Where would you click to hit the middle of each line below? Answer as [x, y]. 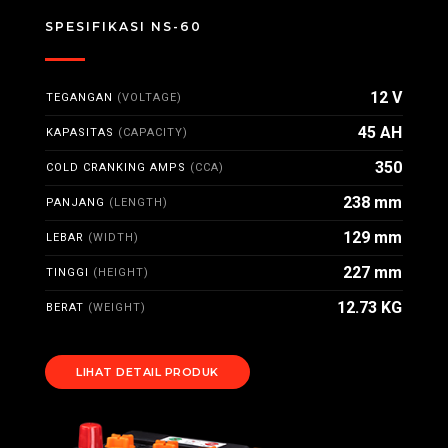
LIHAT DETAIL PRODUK [147, 372]
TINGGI [69, 272]
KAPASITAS [82, 132]
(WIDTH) [113, 237]
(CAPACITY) [153, 132]
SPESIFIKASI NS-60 [123, 26]
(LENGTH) [138, 202]
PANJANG [77, 202]
